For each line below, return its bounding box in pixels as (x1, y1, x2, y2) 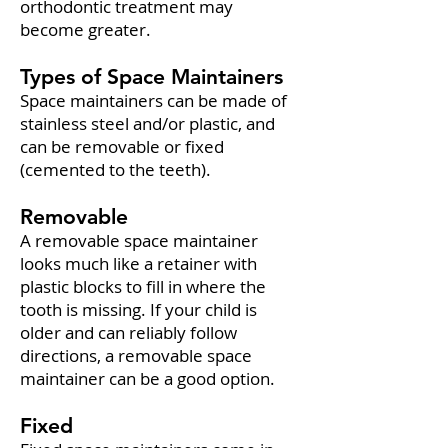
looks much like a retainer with (20, 252, 257, 275)
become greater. (20, 18, 151, 41)
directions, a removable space (20, 344, 252, 367)
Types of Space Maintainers (20, 64, 283, 89)
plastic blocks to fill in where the (20, 275, 266, 298)
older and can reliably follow (20, 321, 237, 344)
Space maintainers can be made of (20, 89, 287, 112)
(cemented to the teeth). (20, 158, 211, 181)
